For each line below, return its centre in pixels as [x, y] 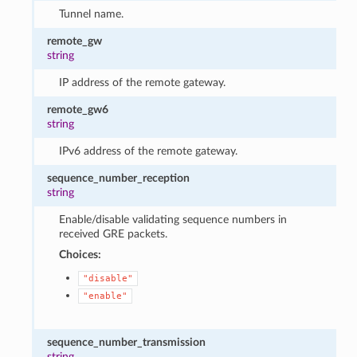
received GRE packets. [113, 233]
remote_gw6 [78, 109]
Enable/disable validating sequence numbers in [173, 219]
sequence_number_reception [119, 178]
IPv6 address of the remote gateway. [148, 151]
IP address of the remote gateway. [142, 82]
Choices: [80, 254]
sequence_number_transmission [127, 342]
